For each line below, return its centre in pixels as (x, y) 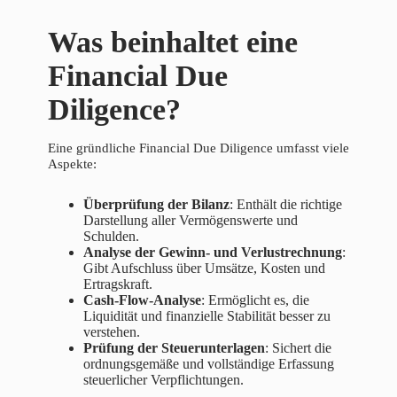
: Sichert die (298, 348)
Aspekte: (72, 164)
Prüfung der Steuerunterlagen (174, 348)
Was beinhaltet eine (173, 43)
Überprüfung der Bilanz (156, 205)
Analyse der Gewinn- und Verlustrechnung (213, 253)
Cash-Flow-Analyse (142, 300)
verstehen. (112, 332)
